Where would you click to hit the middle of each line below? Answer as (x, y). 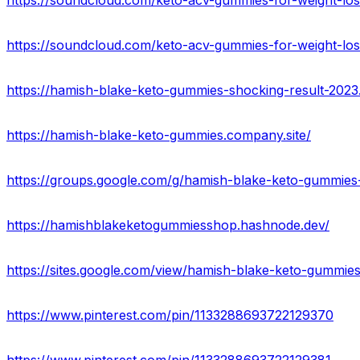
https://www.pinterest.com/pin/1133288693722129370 (170, 315)
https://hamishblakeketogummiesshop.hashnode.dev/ (168, 225)
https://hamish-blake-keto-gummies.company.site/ (159, 135)
